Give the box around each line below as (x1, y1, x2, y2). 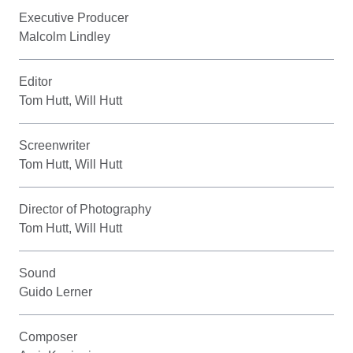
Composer (19, 329, 77, 344)
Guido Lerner (19, 284, 92, 299)
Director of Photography (19, 202, 151, 216)
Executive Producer (19, 10, 128, 24)
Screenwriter (19, 138, 90, 152)
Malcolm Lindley (19, 29, 110, 43)
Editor (19, 74, 52, 88)
